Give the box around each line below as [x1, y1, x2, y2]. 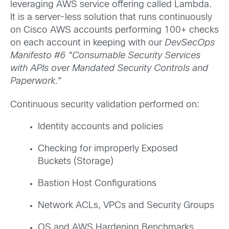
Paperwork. [10, 77, 58, 86]
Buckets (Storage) [38, 157, 113, 166]
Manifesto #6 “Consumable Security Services [10, 52, 200, 61]
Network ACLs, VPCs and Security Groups [38, 201, 214, 210]
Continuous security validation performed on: [10, 100, 199, 109]
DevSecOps [165, 39, 215, 48]
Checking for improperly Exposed [38, 144, 178, 153]
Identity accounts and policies [38, 122, 163, 131]
